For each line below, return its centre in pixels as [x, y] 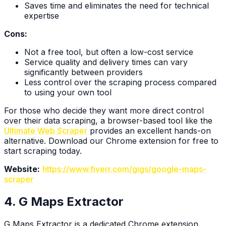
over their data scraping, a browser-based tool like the [108, 121]
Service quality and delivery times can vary [106, 62]
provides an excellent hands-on [149, 131]
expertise [42, 16]
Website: [22, 169]
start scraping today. [43, 151]
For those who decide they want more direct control [104, 110]
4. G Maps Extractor [64, 201]
